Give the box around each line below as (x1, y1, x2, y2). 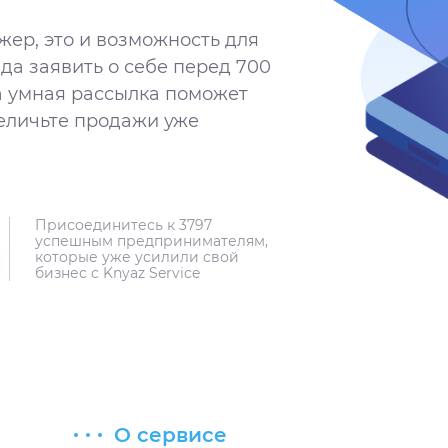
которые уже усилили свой (35, 248, 239, 266)
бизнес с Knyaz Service (35, 264, 200, 282)
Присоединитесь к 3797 (35, 216, 212, 234)
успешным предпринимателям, (35, 232, 268, 250)
